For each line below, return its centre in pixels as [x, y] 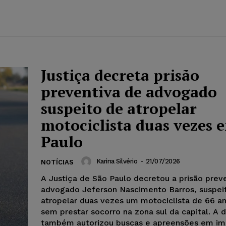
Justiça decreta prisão [120, 75]
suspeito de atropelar [119, 108]
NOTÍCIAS [57, 162]
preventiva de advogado [129, 92]
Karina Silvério [117, 161]
